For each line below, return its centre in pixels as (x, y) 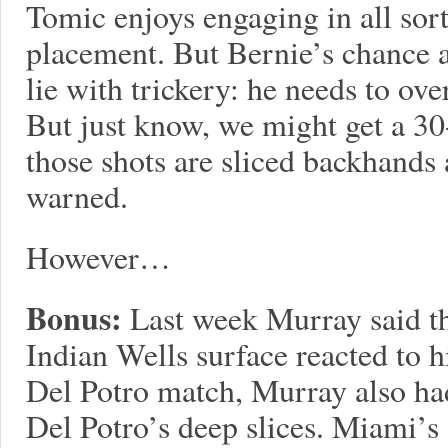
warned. (77, 195)
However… (98, 256)
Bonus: (74, 317)
